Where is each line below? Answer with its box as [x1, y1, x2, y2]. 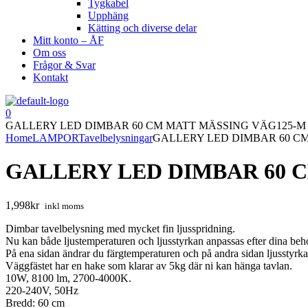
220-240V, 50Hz [5, 284, 78, 296]
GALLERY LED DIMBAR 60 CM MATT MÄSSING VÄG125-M [5, 120, 306, 131]
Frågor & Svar [33, 59, 96, 71]
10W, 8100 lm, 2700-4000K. [5, 272, 131, 284]
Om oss [33, 47, 66, 58]
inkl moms [45, 200, 84, 211]
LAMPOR [32, 132, 78, 144]
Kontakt [33, 71, 68, 83]
